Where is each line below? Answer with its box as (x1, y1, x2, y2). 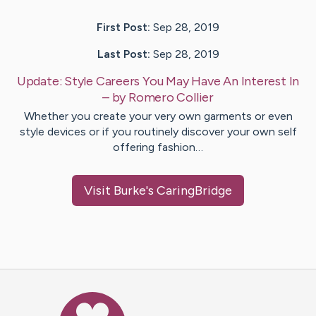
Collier (176, 90, 214, 106)
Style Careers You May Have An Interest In (64, 73, 300, 90)
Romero (128, 90, 174, 106)
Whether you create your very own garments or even (23, 109, 293, 123)
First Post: (97, 20, 150, 35)
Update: (16, 73, 65, 90)
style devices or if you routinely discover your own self (19, 125, 297, 139)
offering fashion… (113, 140, 203, 154)
